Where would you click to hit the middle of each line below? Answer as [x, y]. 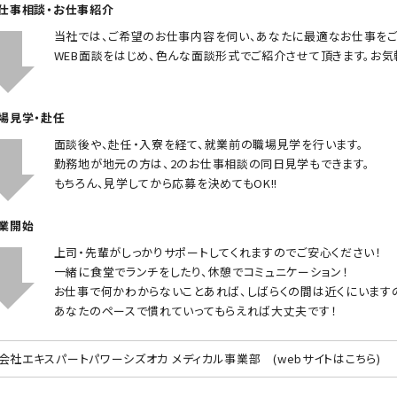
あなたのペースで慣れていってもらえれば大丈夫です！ [195, 311]
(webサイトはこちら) [327, 358]
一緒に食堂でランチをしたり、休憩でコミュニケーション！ [201, 272]
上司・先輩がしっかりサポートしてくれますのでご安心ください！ [218, 252]
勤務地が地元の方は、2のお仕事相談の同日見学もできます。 [212, 163]
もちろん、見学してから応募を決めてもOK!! [166, 183]
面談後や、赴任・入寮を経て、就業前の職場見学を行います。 [209, 144]
